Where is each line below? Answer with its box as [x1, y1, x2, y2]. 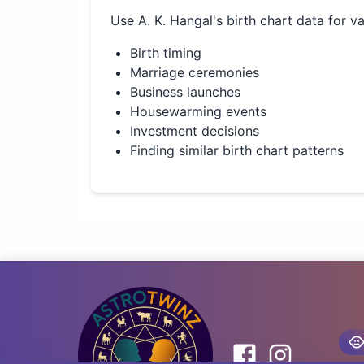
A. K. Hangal [138, 12, 213, 28]
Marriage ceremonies [130, 64, 259, 80]
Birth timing [130, 45, 201, 61]
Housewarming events [130, 103, 266, 119]
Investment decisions [130, 123, 259, 139]
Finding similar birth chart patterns [130, 142, 344, 158]
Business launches [130, 84, 240, 100]
